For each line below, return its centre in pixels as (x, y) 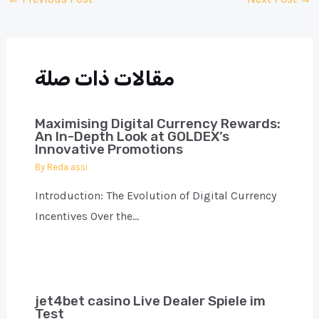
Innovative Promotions (109, 149)
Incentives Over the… (87, 216)
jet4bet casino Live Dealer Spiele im (150, 301)
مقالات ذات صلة (104, 78)
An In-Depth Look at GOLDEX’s (132, 136)
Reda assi (67, 167)
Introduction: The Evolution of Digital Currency (155, 196)
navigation (33, 16)
